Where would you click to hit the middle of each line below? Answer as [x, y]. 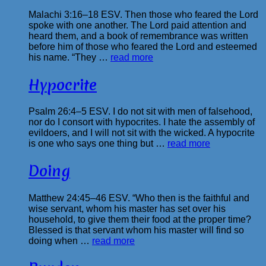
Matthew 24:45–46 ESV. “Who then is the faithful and [139, 198]
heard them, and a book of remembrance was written [138, 36]
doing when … [60, 241]
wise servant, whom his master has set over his [127, 209]
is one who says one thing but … [98, 144]
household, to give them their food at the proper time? [140, 220]
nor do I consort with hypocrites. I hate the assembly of [142, 122]
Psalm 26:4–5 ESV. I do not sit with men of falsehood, [140, 112]
